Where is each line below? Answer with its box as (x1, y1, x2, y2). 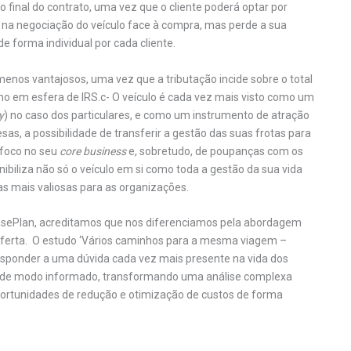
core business (60, 144, 126, 157)
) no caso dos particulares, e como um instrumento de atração (4, 108, 309, 121)
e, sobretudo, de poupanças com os (126, 144, 303, 157)
